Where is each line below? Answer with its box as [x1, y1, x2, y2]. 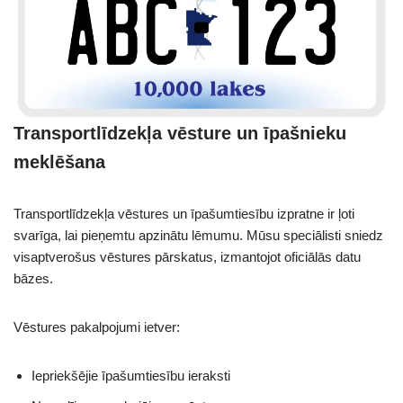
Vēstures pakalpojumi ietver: [13, 319, 180, 336]
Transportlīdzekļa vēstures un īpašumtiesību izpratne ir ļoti [13, 206, 354, 222]
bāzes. [13, 271, 53, 287]
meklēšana [13, 152, 105, 173]
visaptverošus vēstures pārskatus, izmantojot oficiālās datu [13, 249, 361, 265]
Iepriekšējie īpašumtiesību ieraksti [31, 368, 230, 384]
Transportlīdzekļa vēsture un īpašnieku [13, 123, 346, 144]
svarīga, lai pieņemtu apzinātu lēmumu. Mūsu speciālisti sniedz [13, 228, 383, 244]
